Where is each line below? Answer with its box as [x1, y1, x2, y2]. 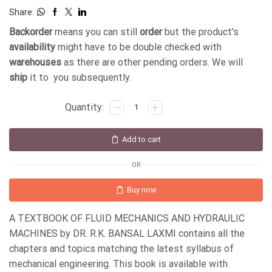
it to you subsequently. [27, 71, 131, 83]
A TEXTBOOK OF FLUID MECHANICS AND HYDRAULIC [9, 212, 245, 225]
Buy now [126, 185, 157, 195]
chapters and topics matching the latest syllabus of [9, 243, 234, 255]
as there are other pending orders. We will [61, 56, 243, 68]
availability [9, 41, 55, 53]
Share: [9, 7, 34, 17]
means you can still [52, 25, 140, 38]
